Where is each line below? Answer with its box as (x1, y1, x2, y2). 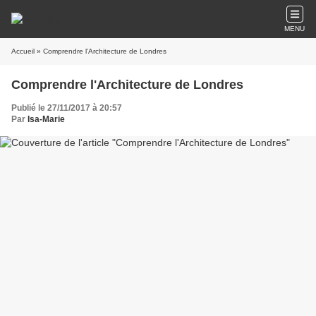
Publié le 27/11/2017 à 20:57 (11, 103, 122, 113)
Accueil (11, 47, 35, 55)
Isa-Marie (28, 114, 65, 124)
